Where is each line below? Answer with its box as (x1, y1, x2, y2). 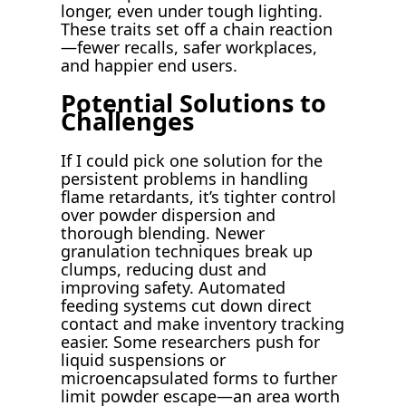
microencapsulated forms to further (61, 366, 338, 389)
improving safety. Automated (61, 275, 286, 298)
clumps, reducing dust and (61, 257, 267, 280)
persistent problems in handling (61, 167, 309, 189)
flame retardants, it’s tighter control (61, 185, 337, 208)
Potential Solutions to (61, 86, 327, 121)
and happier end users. (61, 53, 238, 76)
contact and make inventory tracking (61, 312, 345, 334)
